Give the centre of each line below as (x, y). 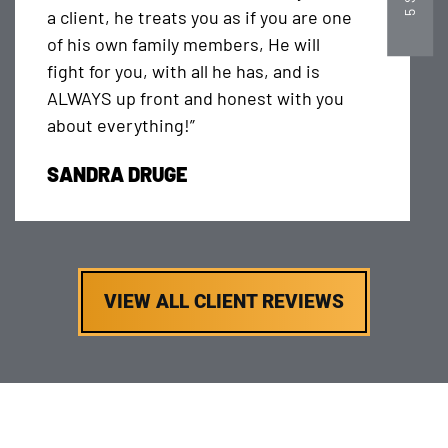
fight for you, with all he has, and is (183, 71)
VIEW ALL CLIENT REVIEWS (224, 301)
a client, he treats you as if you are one (199, 17)
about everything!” (120, 125)
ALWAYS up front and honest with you (195, 98)
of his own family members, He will (183, 44)
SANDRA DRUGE (116, 174)
